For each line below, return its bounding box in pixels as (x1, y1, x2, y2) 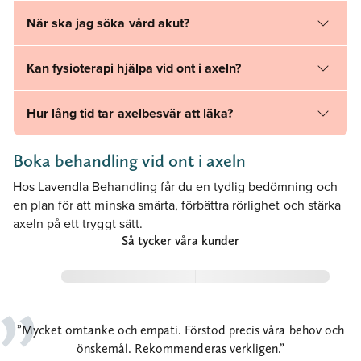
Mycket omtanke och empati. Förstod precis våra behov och (22, 322, 344, 338)
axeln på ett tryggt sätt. (13, 214, 143, 233)
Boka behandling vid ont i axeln (13, 150, 246, 172)
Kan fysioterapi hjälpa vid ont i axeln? (27, 59, 242, 78)
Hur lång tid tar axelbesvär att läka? (27, 104, 234, 123)
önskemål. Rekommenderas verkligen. (76, 341, 280, 357)
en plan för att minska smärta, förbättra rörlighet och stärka (13, 196, 341, 214)
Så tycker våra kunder (121, 233, 240, 249)
